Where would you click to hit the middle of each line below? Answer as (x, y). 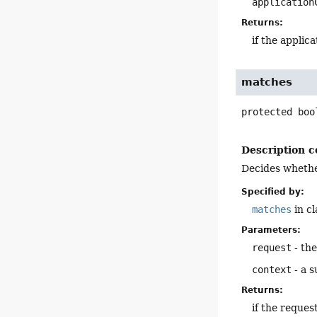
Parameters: (271, 230)
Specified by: (273, 191)
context (272, 269)
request (272, 247)
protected (267, 111)
